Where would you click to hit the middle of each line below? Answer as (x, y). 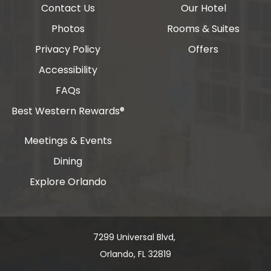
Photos (68, 29)
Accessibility (68, 70)
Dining (68, 161)
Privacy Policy (68, 49)
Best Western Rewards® (68, 111)
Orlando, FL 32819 (135, 254)
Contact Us (68, 8)
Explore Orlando (68, 182)
